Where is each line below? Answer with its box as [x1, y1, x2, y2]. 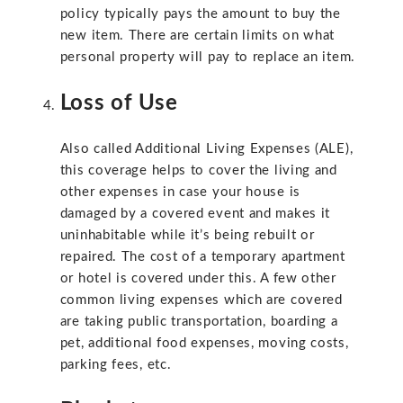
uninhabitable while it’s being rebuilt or [59, 228, 315, 243]
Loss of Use [59, 92, 178, 114]
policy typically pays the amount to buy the [59, 7, 341, 22]
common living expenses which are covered [59, 293, 343, 308]
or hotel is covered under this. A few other [59, 272, 336, 286]
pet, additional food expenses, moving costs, [59, 336, 349, 351]
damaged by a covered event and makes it [59, 207, 331, 221]
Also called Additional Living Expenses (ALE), [59, 142, 354, 157]
